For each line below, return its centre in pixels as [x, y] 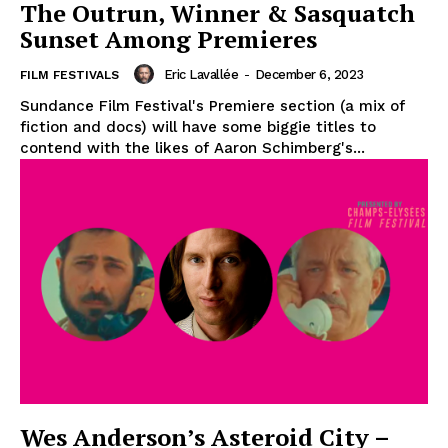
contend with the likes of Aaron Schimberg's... [192, 148]
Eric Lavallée [200, 74]
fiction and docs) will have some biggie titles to [198, 127]
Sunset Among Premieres [168, 39]
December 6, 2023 [309, 74]
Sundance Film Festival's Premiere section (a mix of [212, 106]
